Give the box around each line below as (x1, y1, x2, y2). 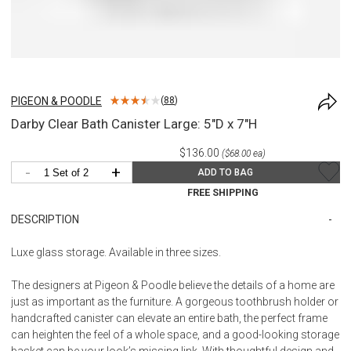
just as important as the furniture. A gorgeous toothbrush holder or (11, 295, 338, 308)
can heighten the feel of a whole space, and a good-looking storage (11, 327, 339, 341)
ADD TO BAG (197, 166, 253, 178)
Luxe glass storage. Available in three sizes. (11, 245, 221, 259)
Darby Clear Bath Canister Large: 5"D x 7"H (11, 115, 257, 132)
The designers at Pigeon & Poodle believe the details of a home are (11, 278, 335, 291)
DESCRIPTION (11, 212, 79, 226)
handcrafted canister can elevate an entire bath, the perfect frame (11, 311, 327, 324)
